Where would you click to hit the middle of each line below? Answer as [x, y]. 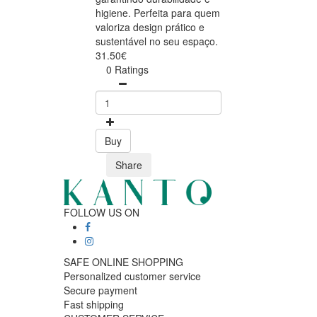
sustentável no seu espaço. [157, 41]
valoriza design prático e [150, 27]
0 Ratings [127, 70]
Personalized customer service [132, 276]
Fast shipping [94, 305]
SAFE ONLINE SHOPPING [123, 262]
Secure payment [100, 290]
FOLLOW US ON [102, 213]
